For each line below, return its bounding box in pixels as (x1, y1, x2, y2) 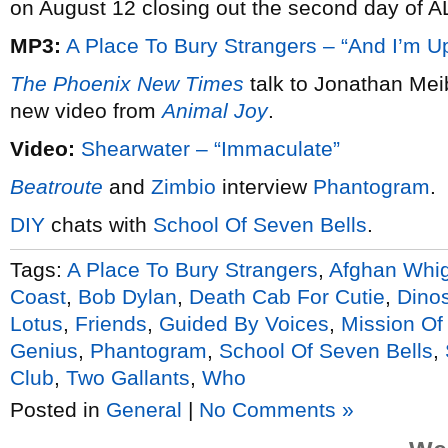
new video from (10, 99, 162, 122)
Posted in (10, 398, 106, 421)
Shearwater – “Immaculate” (81, 137, 340, 160)
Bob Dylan (78, 284, 177, 308)
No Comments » (199, 398, 354, 421)
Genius (10, 338, 78, 362)
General (106, 398, 182, 421)
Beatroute (10, 175, 103, 198)
